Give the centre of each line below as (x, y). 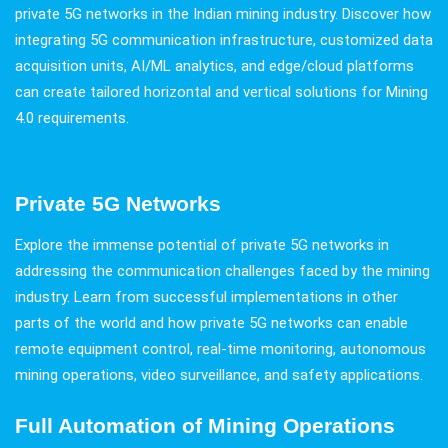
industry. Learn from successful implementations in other (206, 297)
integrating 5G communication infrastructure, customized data (224, 40)
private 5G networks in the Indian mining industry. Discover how (223, 14)
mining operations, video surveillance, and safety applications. (219, 375)
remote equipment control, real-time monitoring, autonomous (220, 349)
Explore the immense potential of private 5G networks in (202, 245)
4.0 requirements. (72, 118)
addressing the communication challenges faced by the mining (222, 271)
